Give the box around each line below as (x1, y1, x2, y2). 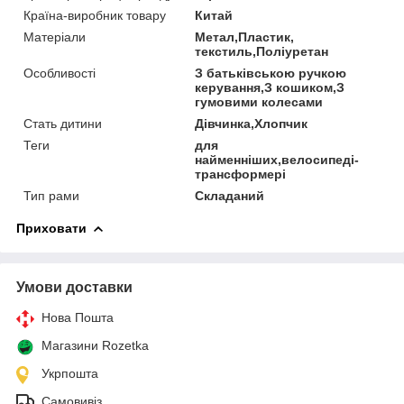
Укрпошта (41, 365, 98, 381)
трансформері (195, 166, 287, 181)
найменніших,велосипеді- (195, 151, 360, 167)
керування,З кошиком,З (195, 79, 345, 95)
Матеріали (23, 29, 86, 44)
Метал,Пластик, (195, 29, 295, 44)
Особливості (23, 65, 96, 80)
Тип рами (23, 188, 79, 203)
